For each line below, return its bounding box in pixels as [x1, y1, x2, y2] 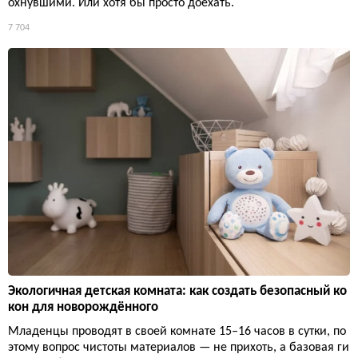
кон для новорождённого [8, 300, 158, 315]
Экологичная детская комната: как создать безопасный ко [8, 284, 347, 299]
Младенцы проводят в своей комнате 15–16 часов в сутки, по [8, 325, 346, 339]
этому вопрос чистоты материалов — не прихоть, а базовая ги [8, 341, 349, 355]
